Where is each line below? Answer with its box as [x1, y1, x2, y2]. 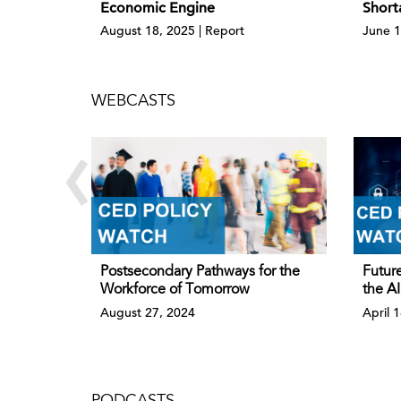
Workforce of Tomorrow [100, 283, 250, 298]
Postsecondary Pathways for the [100, 265, 300, 280]
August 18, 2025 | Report [100, 21, 244, 38]
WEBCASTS [91, 93, 175, 110]
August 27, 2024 [100, 304, 195, 321]
